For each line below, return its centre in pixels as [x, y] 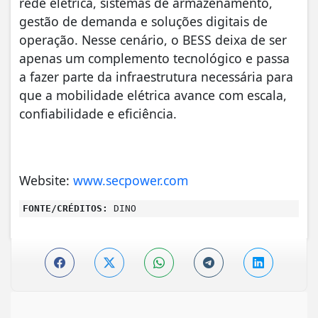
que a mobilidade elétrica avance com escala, [153, 95]
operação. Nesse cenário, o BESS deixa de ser [153, 39]
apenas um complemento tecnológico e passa [154, 58]
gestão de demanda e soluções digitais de [143, 21]
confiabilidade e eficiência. [98, 113]
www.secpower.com [131, 180]
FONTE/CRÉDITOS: [65, 208]
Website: [46, 180]
